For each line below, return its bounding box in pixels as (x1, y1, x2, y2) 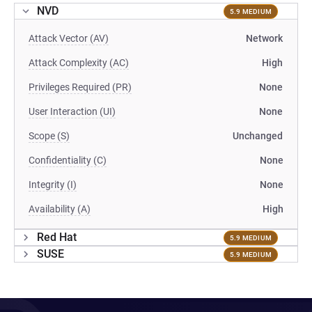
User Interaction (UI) (29, 106, 116, 117)
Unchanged (233, 130, 283, 141)
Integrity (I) (29, 179, 77, 190)
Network (246, 33, 283, 44)
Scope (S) (29, 130, 70, 141)
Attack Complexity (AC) (29, 57, 129, 68)
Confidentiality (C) (29, 155, 107, 166)
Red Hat (37, 231, 77, 244)
